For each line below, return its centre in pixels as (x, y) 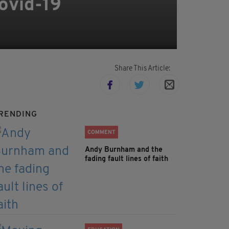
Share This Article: (142, 69)
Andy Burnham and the (124, 150)
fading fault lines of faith (127, 159)
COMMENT (101, 133)
